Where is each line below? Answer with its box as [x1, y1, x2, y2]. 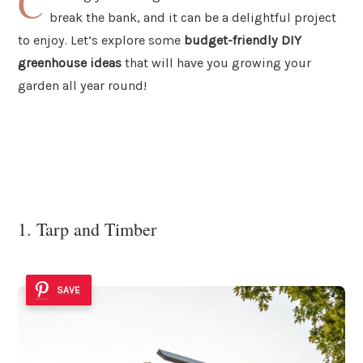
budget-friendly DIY [184, 32, 301, 48]
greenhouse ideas [18, 54, 122, 70]
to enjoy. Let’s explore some [18, 32, 184, 48]
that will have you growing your [122, 54, 311, 70]
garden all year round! [18, 77, 147, 93]
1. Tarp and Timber [18, 217, 156, 241]
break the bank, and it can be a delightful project [49, 9, 337, 25]
